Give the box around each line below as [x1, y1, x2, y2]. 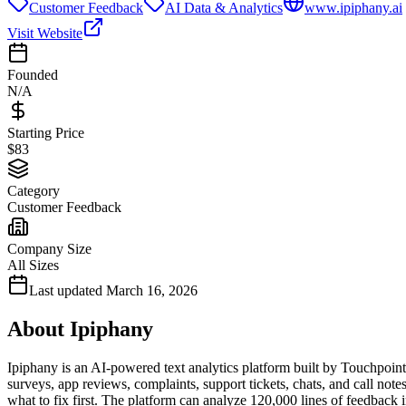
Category [7, 182, 60, 198]
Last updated [29, 282, 102, 298]
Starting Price [7, 124, 84, 140]
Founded [7, 66, 58, 82]
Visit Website [7, 24, 82, 41]
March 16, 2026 [106, 282, 198, 298]
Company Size [7, 240, 92, 256]
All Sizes [7, 256, 59, 273]
